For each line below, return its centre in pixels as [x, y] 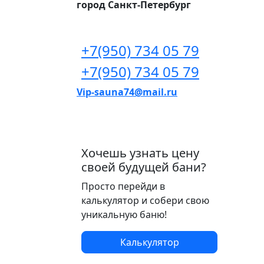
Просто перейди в [123, 186]
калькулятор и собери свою [145, 200]
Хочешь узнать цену [140, 153]
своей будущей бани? [144, 167]
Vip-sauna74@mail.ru [127, 92]
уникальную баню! [124, 214]
